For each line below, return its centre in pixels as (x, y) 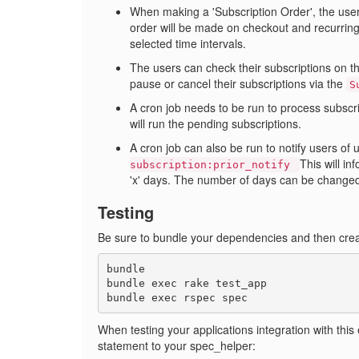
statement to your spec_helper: (177, 345)
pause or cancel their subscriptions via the (238, 83)
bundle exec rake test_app (186, 283)
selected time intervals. (188, 43)
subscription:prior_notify (213, 165)
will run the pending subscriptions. (216, 123)
